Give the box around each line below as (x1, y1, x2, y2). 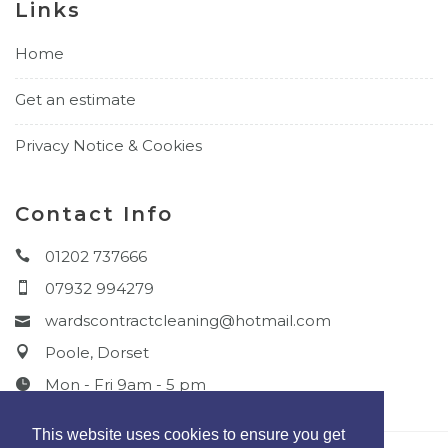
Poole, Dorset (45, 343, 149, 363)
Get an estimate (15, 90, 136, 109)
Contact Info (15, 202, 173, 227)
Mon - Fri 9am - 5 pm (45, 375, 206, 395)
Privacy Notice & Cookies (15, 136, 202, 155)
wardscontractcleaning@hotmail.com (45, 311, 331, 331)
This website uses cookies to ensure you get (32, 426, 345, 444)
